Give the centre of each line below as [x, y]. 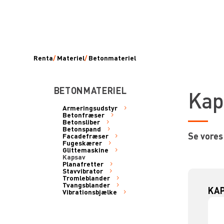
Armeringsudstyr [90, 107]
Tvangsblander [86, 184]
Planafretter [83, 163]
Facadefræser [85, 135]
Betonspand [81, 128]
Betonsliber [81, 121]
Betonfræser [83, 114]
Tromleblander [86, 177]
